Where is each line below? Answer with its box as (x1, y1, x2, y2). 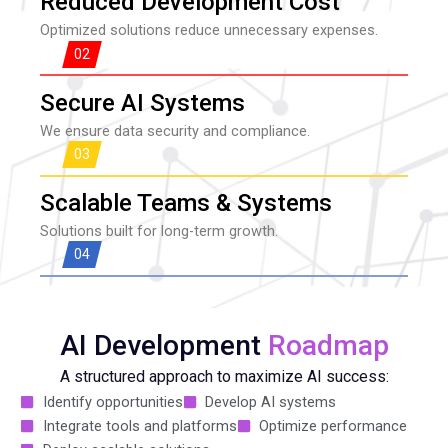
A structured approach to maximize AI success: (59, 367, 389, 387)
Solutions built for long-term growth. (40, 221, 278, 240)
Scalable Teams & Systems (40, 188, 332, 217)
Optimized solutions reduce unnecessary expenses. (40, 21, 378, 40)
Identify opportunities (42, 393, 183, 412)
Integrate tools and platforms (42, 417, 237, 436)
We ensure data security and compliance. (40, 121, 310, 140)
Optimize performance (259, 417, 407, 436)
